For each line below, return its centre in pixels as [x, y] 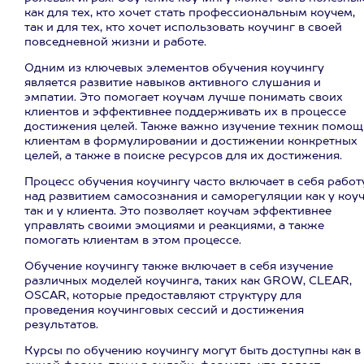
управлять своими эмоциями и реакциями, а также [174, 226]
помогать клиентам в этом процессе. [133, 240]
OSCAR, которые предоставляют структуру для [163, 296]
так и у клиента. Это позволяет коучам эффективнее [178, 211]
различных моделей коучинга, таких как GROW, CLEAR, [188, 281]
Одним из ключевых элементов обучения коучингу [174, 68]
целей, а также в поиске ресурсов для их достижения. [183, 156]
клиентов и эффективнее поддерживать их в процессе [185, 112]
